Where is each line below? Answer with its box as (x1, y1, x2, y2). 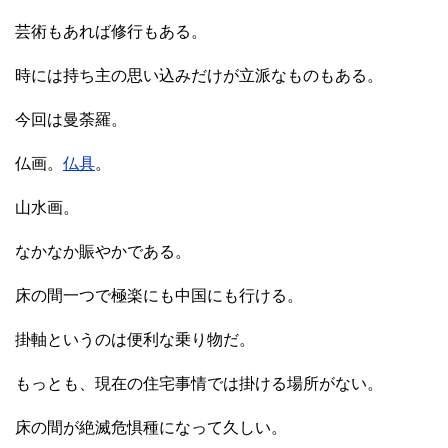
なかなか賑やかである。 (15, 243, 191, 261)
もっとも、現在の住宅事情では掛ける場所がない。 (15, 375, 383, 393)
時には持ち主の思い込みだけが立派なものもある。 (15, 67, 383, 85)
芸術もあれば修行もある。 (15, 23, 207, 41)
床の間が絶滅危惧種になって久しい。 (15, 419, 287, 437)
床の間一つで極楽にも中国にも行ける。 (15, 287, 303, 305)
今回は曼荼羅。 (15, 111, 127, 129)
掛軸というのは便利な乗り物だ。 (15, 331, 255, 349)
